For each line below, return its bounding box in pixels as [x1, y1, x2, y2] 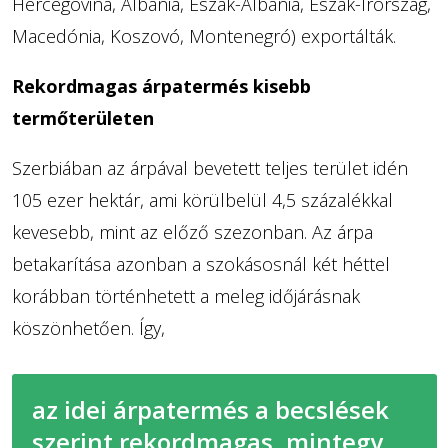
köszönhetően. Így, [11, 315, 165, 340]
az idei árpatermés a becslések [31, 392, 389, 426]
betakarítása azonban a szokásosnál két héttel [11, 251, 390, 276]
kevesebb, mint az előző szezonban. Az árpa [11, 219, 373, 244]
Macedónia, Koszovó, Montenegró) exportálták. [11, 23, 396, 48]
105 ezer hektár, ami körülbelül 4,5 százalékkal [11, 187, 393, 212]
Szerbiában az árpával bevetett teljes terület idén [11, 155, 408, 180]
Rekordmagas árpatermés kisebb [11, 73, 311, 98]
